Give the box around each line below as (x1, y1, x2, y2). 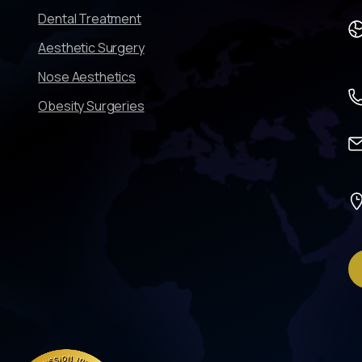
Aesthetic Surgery (38, 39, 145, 57)
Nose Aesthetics (38, 68, 136, 86)
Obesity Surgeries (38, 97, 145, 116)
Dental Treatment (38, 10, 141, 28)
